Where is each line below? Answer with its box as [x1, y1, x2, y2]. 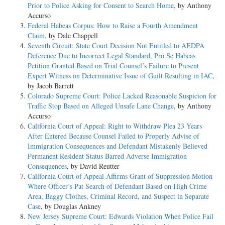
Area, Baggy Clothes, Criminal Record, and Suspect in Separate [28, 191, 209, 201]
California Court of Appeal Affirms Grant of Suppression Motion [28, 171, 212, 181]
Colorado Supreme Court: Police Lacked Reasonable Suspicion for [28, 91, 216, 101]
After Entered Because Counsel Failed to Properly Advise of [28, 131, 199, 141]
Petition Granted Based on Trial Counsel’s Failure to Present [28, 61, 199, 71]
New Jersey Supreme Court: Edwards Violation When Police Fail [28, 211, 213, 221]
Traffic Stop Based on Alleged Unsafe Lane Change [28, 101, 174, 111]
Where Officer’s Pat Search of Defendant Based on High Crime [28, 181, 207, 191]
